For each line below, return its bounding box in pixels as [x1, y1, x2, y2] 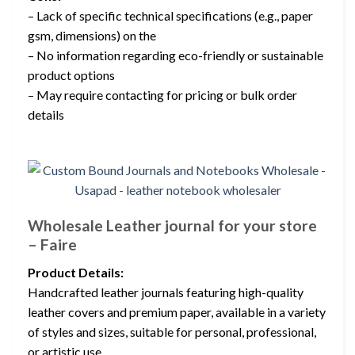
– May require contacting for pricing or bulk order [28, 86, 297, 102]
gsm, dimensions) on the [28, 27, 156, 43]
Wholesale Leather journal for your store [28, 216, 317, 235]
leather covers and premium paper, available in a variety [28, 303, 326, 319]
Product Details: [28, 264, 124, 280]
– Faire [28, 235, 77, 254]
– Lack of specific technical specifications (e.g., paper [28, 7, 313, 23]
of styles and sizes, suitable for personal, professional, [28, 323, 316, 339]
